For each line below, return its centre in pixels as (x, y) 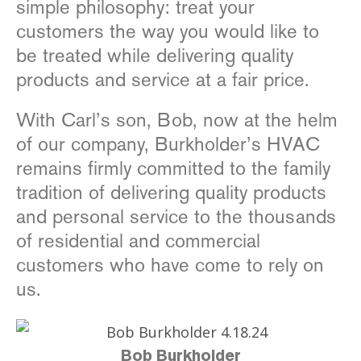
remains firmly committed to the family (173, 168)
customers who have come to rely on (170, 265)
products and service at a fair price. (163, 80)
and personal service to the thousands (176, 217)
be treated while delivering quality (155, 56)
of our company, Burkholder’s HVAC (168, 144)
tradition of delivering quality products (171, 193)
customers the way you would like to (168, 31)
